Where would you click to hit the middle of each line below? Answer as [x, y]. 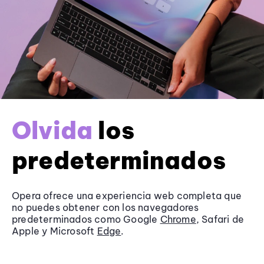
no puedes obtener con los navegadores [105, 207]
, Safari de [220, 219]
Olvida [52, 130]
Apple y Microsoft [55, 231]
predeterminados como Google [86, 219]
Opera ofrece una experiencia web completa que [127, 195]
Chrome [178, 219]
